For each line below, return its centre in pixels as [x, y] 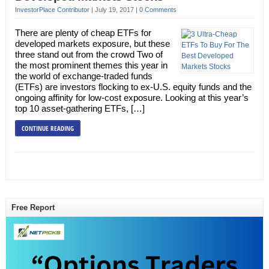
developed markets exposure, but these [92, 44]
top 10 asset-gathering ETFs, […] [80, 108]
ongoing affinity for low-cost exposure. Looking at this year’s [131, 98]
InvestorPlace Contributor [52, 10]
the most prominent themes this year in [91, 65]
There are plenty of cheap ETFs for [83, 33]
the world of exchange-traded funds [83, 76]
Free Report [33, 207]
